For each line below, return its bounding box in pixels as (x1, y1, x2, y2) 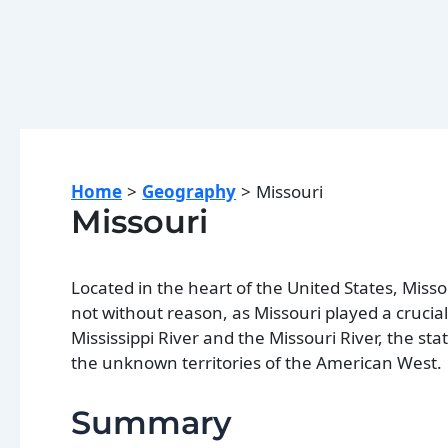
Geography (142, 180, 237, 203)
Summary (71, 403, 232, 443)
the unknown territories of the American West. (71, 351, 442, 374)
